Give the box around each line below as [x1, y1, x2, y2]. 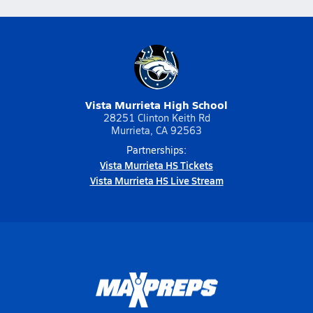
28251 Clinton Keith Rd [103, 111, 210, 124]
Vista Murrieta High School [85, 96, 228, 112]
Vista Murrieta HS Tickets [100, 158, 213, 172]
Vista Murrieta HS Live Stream [89, 173, 224, 187]
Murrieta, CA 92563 [111, 124, 202, 137]
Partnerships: [126, 143, 187, 156]
